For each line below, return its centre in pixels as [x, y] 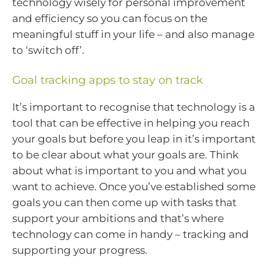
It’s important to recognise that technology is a [134, 107]
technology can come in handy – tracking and [131, 234]
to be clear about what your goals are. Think [125, 154]
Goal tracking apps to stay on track [108, 80]
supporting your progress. [80, 250]
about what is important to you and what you [129, 170]
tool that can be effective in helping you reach [131, 123]
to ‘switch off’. [48, 50]
